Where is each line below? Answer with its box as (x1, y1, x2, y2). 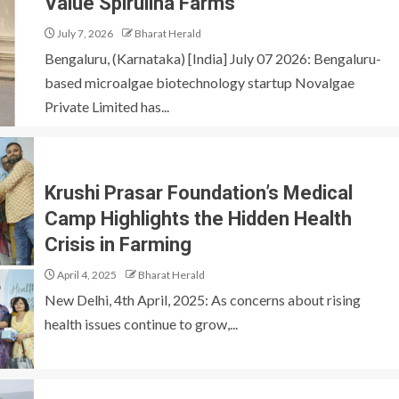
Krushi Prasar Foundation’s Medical (45, 181, 353, 204)
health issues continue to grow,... (45, 314, 238, 332)
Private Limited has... (45, 97, 169, 115)
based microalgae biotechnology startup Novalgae (45, 73, 354, 91)
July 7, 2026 (55, 26, 113, 40)
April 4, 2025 (55, 267, 117, 281)
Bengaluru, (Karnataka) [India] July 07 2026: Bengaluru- (45, 49, 381, 67)
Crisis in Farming (45, 232, 191, 256)
